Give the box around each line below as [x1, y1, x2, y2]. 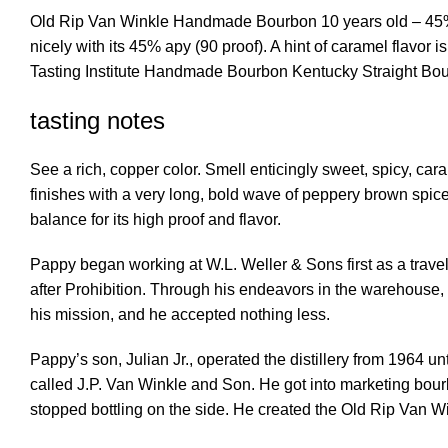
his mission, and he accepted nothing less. [30, 306, 330, 323]
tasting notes [30, 107, 165, 134]
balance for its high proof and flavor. [30, 211, 281, 228]
